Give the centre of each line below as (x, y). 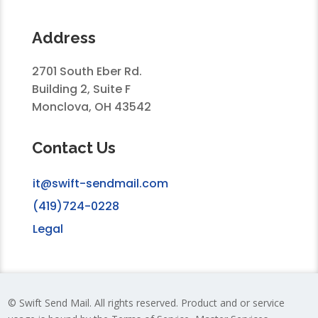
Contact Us (73, 148)
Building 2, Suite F (81, 89)
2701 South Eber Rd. (87, 72)
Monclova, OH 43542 (91, 107)
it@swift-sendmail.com (100, 184)
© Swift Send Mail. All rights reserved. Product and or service (147, 303)
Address (64, 38)
